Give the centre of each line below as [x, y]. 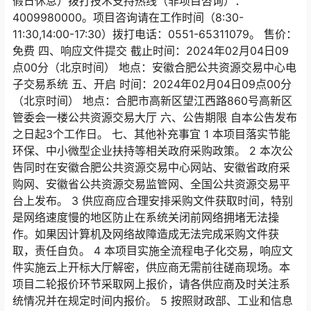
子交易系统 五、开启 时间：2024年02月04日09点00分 [152, 84]
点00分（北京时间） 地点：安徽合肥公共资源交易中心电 [154, 67]
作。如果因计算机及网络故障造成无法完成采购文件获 [146, 234]
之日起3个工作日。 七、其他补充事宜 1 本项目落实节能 [151, 134]
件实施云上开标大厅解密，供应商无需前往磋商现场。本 [151, 267]
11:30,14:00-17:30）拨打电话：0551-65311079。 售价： [155, 34]
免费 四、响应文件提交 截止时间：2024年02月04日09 [151, 51]
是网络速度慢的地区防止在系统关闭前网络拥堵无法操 [146, 217]
